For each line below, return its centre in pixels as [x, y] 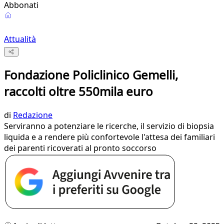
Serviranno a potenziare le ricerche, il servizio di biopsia [109, 126]
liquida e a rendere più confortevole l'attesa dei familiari [109, 137]
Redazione [33, 115]
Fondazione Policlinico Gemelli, [91, 75]
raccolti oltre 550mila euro [78, 91]
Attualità [20, 39]
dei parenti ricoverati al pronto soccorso [80, 148]
